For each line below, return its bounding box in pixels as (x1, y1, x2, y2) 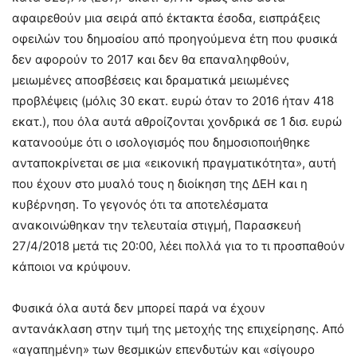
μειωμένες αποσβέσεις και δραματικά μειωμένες (12, 73, 289, 88)
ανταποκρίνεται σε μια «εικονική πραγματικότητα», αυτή (12, 155, 336, 171)
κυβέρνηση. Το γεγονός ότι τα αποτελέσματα (12, 197, 269, 212)
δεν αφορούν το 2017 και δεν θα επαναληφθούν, (12, 52, 289, 67)
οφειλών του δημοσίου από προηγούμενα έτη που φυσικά (12, 31, 338, 46)
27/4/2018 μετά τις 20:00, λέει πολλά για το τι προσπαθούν (12, 238, 345, 253)
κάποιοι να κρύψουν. (12, 259, 131, 274)
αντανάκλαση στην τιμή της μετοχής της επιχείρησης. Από (12, 321, 344, 336)
